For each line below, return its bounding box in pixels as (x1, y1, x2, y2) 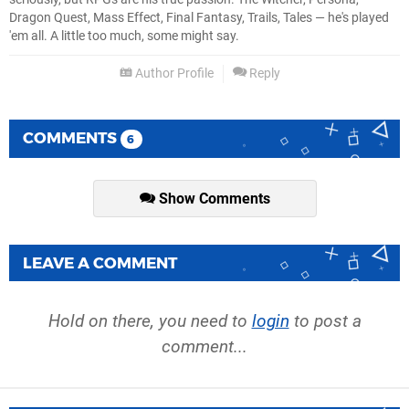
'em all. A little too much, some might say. (9, 28, 239, 45)
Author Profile (132, 66, 214, 82)
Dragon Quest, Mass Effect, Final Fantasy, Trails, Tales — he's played (9, 10, 389, 26)
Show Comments (154, 190, 270, 208)
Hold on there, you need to (47, 310, 252, 332)
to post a (288, 310, 362, 332)
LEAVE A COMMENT (23, 254, 177, 273)
